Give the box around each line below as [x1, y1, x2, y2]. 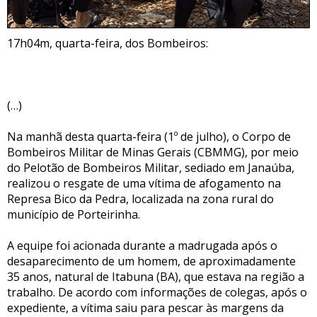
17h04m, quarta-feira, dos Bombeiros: [7, 35, 208, 51]
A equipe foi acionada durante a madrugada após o [7, 237, 277, 253]
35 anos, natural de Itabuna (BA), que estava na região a [7, 268, 304, 284]
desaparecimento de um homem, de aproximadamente [7, 253, 296, 269]
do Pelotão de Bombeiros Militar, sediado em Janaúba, [7, 159, 294, 175]
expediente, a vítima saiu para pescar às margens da [7, 299, 284, 316]
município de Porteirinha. [7, 206, 140, 222]
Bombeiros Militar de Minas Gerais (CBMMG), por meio [7, 144, 299, 160]
